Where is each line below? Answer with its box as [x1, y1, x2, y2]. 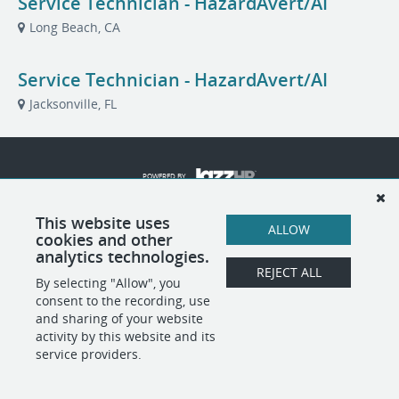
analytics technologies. [36, 246, 209, 267]
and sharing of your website [36, 310, 203, 327]
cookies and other [36, 229, 173, 250]
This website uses [36, 212, 170, 233]
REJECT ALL [256, 264, 322, 281]
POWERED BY [142, 171, 185, 181]
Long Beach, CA [29, 19, 120, 36]
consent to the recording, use [36, 292, 210, 309]
